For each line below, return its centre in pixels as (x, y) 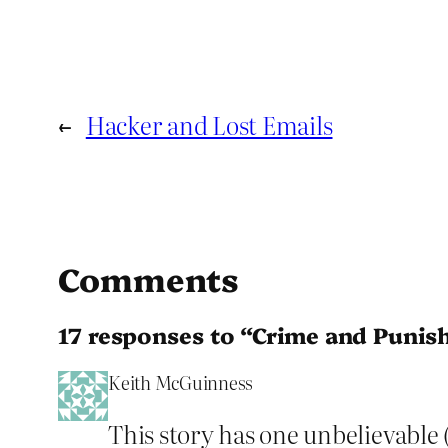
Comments (149, 278)
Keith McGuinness (181, 382)
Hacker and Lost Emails (209, 125)
